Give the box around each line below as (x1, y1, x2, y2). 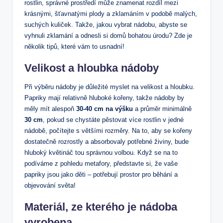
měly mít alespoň (24, 105, 76, 113)
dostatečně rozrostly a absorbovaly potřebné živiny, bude (24, 138, 189, 146)
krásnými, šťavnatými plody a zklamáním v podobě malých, (24, 10, 197, 18)
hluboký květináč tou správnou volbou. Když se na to (24, 149, 178, 157)
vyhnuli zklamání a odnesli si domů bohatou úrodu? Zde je (24, 32, 192, 40)
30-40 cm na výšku (76, 105, 133, 113)
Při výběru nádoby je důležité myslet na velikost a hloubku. (24, 83, 195, 91)
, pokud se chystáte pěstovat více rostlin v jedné (43, 116, 184, 124)
